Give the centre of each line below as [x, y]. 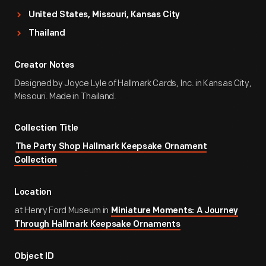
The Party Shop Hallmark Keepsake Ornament [111, 147]
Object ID [34, 257]
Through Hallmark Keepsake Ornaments [97, 225]
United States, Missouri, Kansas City [104, 15]
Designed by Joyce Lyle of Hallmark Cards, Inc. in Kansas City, [133, 83]
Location [33, 193]
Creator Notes [45, 66]
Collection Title [47, 129]
